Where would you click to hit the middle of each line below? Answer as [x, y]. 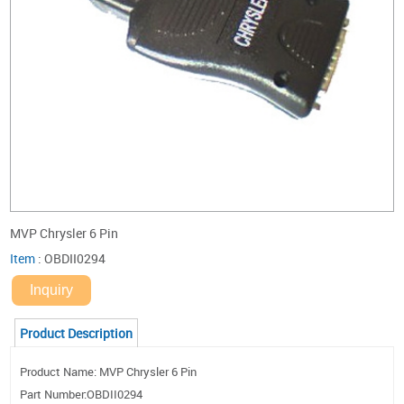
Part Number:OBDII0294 [82, 394]
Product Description [77, 333]
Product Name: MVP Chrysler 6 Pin [109, 372]
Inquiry [52, 289]
